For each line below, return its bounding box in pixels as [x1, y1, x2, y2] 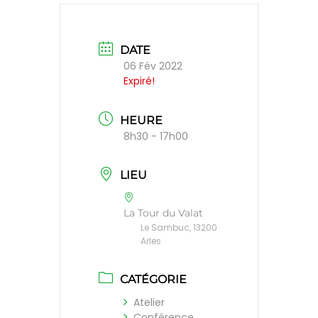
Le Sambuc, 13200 [141, 221, 217, 234]
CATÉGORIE [120, 273, 187, 287]
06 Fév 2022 [124, 59, 182, 74]
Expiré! [124, 74, 155, 89]
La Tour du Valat [124, 207, 203, 220]
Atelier [133, 295, 165, 310]
